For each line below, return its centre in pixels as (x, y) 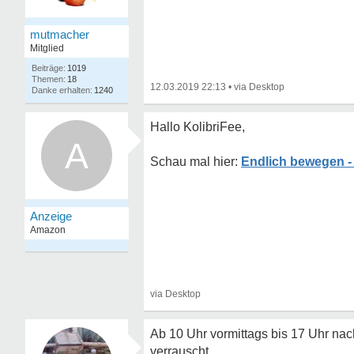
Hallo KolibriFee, (198, 127)
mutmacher (60, 34)
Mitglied (47, 48)
